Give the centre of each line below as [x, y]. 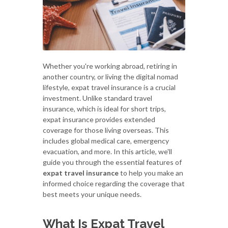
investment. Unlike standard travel [97, 98]
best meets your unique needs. [92, 194]
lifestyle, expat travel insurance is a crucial [109, 87]
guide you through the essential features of [112, 162]
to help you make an [151, 173]
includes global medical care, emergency [106, 140]
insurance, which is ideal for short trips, [104, 108]
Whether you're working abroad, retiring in [110, 66]
